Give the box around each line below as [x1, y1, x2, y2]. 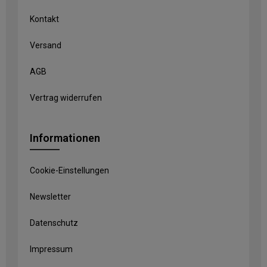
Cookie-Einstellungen [30, 166, 109, 175]
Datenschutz [30, 218, 78, 228]
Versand [30, 41, 61, 50]
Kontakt [30, 14, 59, 24]
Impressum [30, 244, 73, 254]
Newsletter [30, 192, 71, 201]
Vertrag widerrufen [30, 93, 102, 103]
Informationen [30, 132, 100, 144]
